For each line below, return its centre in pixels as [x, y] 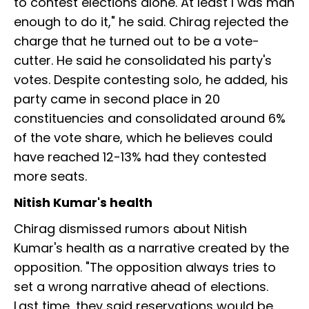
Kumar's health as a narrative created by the [151, 248]
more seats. [50, 177]
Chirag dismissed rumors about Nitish [130, 229]
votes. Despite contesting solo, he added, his [151, 80]
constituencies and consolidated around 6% [150, 119]
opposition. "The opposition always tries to [145, 268]
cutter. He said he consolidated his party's [143, 61]
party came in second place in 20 [117, 99]
